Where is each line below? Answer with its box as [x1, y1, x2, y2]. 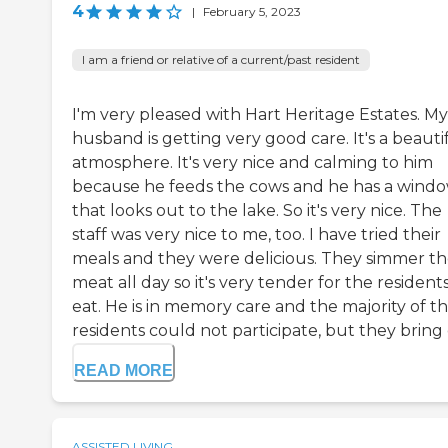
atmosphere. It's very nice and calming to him [72, 153, 433, 173]
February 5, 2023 [203, 4, 301, 20]
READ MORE [74, 362, 173, 380]
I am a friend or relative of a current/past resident [82, 52, 360, 68]
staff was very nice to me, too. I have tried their [72, 225, 441, 245]
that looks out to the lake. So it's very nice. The [72, 201, 442, 221]
